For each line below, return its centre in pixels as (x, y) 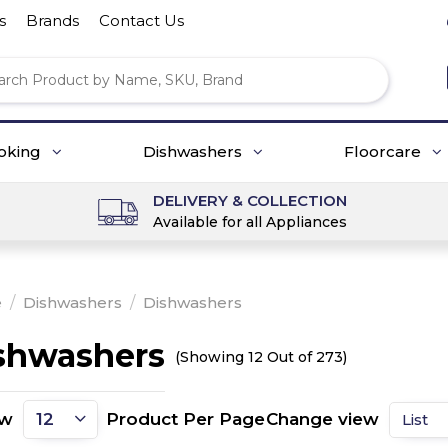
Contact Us (141, 20)
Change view (322, 419)
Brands (52, 20)
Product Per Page (185, 419)
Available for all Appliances (249, 222)
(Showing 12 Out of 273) (261, 357)
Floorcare (384, 151)
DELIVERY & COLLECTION (249, 200)
